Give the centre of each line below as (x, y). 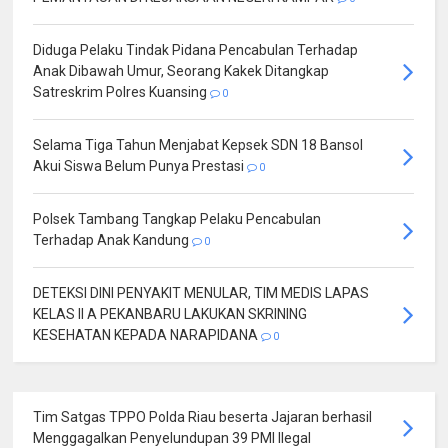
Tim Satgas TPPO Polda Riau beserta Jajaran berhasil (203, 416)
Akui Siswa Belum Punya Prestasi (140, 165)
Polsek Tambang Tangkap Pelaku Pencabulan (177, 218)
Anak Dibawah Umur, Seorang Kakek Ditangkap (181, 70)
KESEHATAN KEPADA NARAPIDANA (147, 334)
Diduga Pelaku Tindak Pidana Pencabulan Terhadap (196, 49)
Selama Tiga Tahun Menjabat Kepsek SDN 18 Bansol (198, 144)
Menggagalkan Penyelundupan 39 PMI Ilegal (172, 437)
